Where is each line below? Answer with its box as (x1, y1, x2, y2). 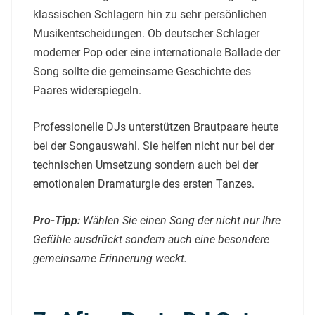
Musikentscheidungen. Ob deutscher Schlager (33, 27, 259, 41)
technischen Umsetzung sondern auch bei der (33, 158, 258, 172)
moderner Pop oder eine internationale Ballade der (33, 46, 280, 60)
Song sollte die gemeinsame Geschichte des (33, 65, 251, 79)
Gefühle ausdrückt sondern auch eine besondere (33, 233, 269, 247)
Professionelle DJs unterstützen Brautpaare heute (33, 120, 278, 134)
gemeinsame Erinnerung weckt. (33, 252, 187, 266)
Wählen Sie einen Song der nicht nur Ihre (83, 214, 281, 228)
